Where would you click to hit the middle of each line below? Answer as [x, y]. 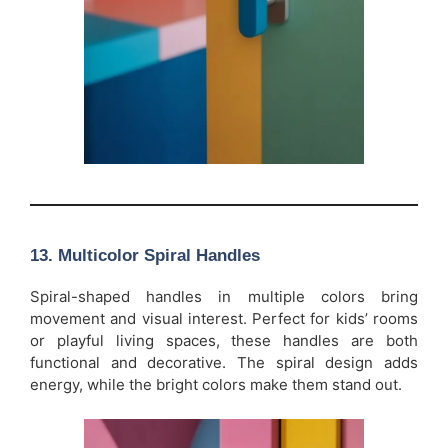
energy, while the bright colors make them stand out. [216, 385]
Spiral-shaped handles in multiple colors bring [224, 297]
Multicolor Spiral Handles [159, 256]
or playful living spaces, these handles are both [224, 341]
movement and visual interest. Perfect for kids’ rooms [224, 319]
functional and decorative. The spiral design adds [224, 363]
